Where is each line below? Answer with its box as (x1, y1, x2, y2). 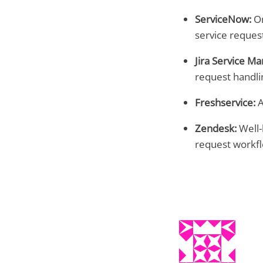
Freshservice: (194, 95, 255, 109)
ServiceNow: (194, 12, 251, 26)
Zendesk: (194, 121, 237, 135)
